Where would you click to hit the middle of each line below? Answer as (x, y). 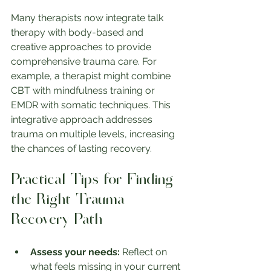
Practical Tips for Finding (94, 181)
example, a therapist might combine (92, 76)
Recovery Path (57, 221)
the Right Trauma (70, 201)
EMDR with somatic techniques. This (92, 105)
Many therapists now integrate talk (88, 18)
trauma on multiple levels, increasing (94, 134)
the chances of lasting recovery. (81, 149)
